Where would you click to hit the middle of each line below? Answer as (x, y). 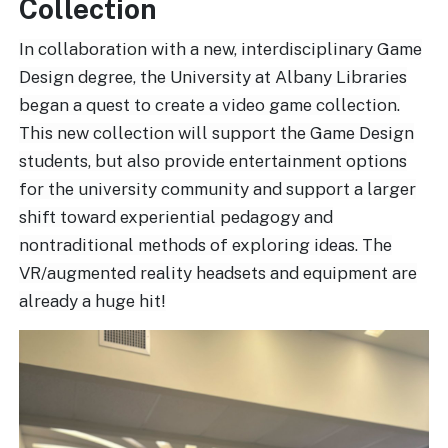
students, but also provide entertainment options (213, 161)
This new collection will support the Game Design (217, 133)
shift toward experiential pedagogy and (176, 217)
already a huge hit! (93, 301)
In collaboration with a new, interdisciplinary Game (221, 49)
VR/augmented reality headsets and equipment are (218, 273)
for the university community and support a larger (218, 189)
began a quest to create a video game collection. (210, 105)
